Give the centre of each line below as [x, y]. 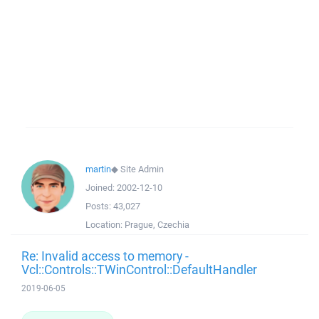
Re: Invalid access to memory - [105, 256]
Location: [105, 225]
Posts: [99, 206]
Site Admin [142, 169]
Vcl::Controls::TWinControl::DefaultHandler [139, 269]
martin [98, 169]
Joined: [101, 188]
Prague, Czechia [157, 225]
